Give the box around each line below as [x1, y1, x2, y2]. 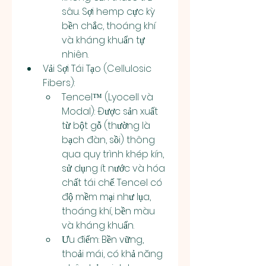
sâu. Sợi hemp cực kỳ [62, 5, 155, 18]
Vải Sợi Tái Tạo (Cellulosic [43, 62, 151, 75]
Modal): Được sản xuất [62, 104, 158, 118]
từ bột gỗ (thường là [62, 119, 150, 132]
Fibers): [43, 76, 75, 90]
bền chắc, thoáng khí [62, 19, 156, 33]
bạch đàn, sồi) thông [62, 133, 155, 147]
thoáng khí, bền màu [62, 204, 155, 218]
